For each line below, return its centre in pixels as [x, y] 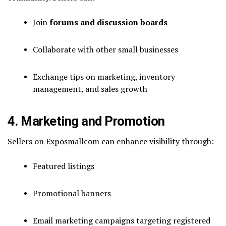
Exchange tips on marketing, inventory [104, 76]
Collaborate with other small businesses [105, 49]
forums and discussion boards [108, 22]
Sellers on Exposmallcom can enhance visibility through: [111, 141]
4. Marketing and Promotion [86, 121]
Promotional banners [72, 193]
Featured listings [64, 166]
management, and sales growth [90, 89]
